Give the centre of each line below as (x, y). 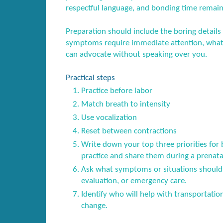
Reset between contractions (129, 131)
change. (94, 206)
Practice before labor (116, 91)
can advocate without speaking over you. (136, 54)
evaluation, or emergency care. (134, 181)
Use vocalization (109, 118)
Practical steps (90, 78)
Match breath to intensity (125, 105)
